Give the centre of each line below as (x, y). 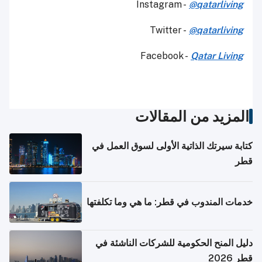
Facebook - (166, 56)
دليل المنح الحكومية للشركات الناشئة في (174, 243)
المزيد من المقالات (192, 117)
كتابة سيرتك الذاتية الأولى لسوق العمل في (172, 146)
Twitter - (169, 30)
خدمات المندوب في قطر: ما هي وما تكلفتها (170, 202)
